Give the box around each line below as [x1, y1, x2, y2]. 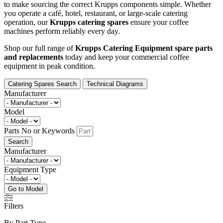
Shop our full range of [4, 44, 75, 53]
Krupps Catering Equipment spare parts [75, 44, 213, 53]
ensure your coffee [128, 18, 189, 27]
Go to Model [8, 185, 43, 193]
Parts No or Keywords [4, 126, 77, 135]
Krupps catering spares [50, 18, 128, 27]
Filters [4, 202, 23, 211]
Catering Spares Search [8, 80, 77, 88]
